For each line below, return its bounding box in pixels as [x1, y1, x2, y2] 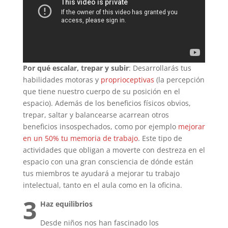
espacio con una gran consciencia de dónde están [22, 157, 193, 167]
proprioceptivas [100, 75, 154, 85]
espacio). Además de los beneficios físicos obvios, [22, 98, 191, 108]
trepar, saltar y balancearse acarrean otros [22, 110, 169, 120]
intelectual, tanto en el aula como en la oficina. [22, 180, 182, 190]
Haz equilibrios [40, 199, 93, 209]
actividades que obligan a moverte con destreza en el [22, 145, 205, 155]
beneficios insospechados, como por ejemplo [22, 122, 178, 132]
